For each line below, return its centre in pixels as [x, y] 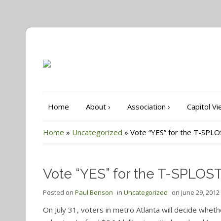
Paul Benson [94, 192]
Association [147, 107]
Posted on [59, 192]
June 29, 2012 [200, 192]
